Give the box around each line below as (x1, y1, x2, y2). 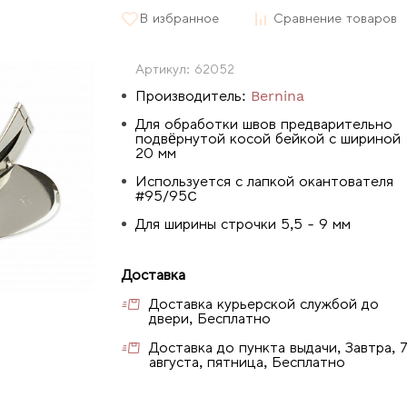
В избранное (140, 10, 219, 25)
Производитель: (135, 86, 246, 104)
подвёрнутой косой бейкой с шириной (135, 129, 401, 147)
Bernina (251, 86, 304, 104)
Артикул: (135, 61, 190, 76)
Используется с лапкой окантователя (135, 172, 393, 190)
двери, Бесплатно (149, 309, 271, 327)
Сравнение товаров (273, 10, 397, 25)
